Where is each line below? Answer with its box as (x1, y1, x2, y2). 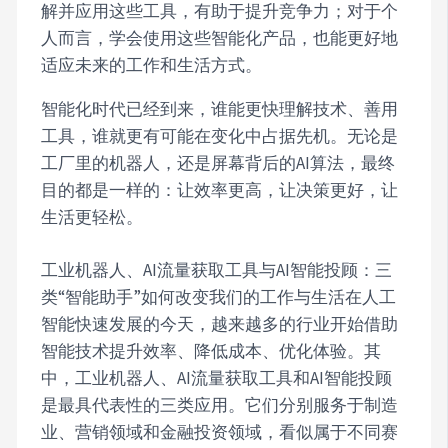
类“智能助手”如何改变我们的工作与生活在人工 (41, 285, 397, 308)
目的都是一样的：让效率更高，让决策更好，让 (41, 179, 399, 202)
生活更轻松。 (41, 206, 144, 229)
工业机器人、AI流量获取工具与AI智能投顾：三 (41, 258, 393, 281)
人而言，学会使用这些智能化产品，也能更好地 (41, 27, 399, 50)
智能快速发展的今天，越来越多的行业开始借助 (41, 312, 399, 335)
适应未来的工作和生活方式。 (41, 54, 263, 77)
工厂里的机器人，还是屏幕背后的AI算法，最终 (41, 152, 396, 175)
